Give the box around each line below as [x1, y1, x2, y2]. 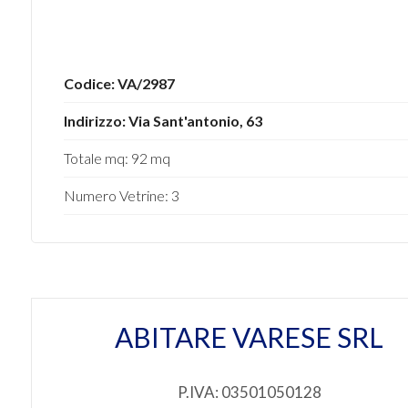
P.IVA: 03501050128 [177, 382, 321, 402]
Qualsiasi [41, 239, 98, 255]
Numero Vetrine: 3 [63, 187, 179, 204]
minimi [27, 187, 73, 207]
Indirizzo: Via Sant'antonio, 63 [63, 112, 262, 129]
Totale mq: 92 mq [63, 149, 170, 167]
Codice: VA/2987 [63, 75, 175, 92]
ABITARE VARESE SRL [115, 321, 384, 353]
